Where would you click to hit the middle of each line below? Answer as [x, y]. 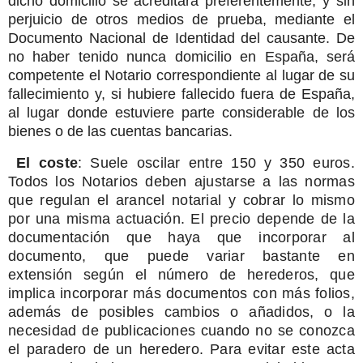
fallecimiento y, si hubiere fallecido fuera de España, [181, 94]
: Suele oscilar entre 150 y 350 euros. [216, 163]
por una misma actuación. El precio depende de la [181, 219]
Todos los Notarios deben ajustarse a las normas [181, 182]
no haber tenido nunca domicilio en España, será [181, 57]
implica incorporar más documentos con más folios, [181, 294]
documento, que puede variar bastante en [181, 256]
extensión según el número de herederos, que [181, 275]
